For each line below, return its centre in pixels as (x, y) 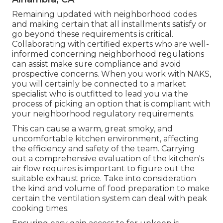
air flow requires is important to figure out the (103, 169)
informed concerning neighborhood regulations (108, 54)
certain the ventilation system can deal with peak (110, 199)
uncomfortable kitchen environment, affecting (106, 139)
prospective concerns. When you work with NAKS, (111, 74)
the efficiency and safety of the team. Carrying (104, 149)
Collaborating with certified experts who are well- (111, 44)
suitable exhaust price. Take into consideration (104, 179)
